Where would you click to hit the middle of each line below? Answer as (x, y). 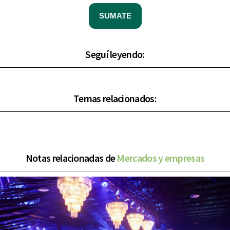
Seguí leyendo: (115, 54)
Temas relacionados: (115, 99)
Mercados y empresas (161, 158)
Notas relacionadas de (71, 158)
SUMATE (115, 16)
